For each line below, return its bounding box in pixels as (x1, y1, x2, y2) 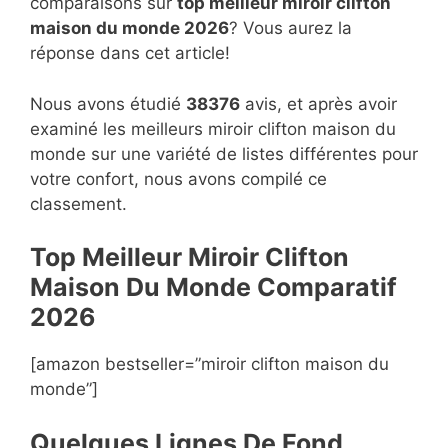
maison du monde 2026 (30, 18, 229, 39)
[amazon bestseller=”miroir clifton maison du (30, 354, 389, 375)
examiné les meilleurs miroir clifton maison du (30, 118, 396, 139)
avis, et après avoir (240, 93, 397, 114)
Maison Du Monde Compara (30, 272, 370, 303)
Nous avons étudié (30, 93, 186, 114)
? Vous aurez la (229, 18, 352, 39)
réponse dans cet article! (30, 43, 230, 64)
